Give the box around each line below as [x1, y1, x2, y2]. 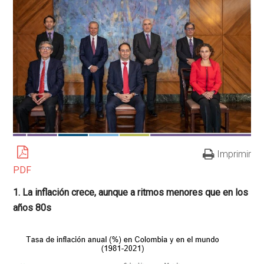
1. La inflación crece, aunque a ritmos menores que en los [13, 187, 249, 198]
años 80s [13, 202, 52, 213]
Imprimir [216, 148, 251, 160]
